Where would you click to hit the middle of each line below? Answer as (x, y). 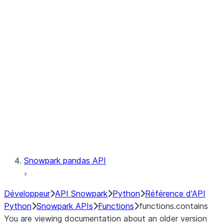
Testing (78, 135)
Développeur (27, 193)
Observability (88, 10)
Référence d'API (175, 193)
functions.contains (173, 206)
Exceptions (85, 110)
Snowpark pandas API (65, 160)
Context (79, 85)
